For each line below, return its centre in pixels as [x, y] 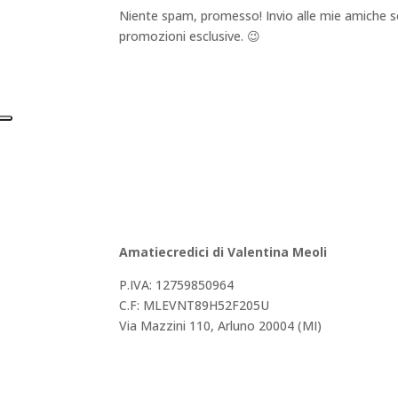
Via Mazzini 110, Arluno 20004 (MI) [221, 326]
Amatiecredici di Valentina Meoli [223, 252]
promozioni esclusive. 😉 [190, 36]
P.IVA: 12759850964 [177, 285]
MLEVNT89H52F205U [207, 306]
